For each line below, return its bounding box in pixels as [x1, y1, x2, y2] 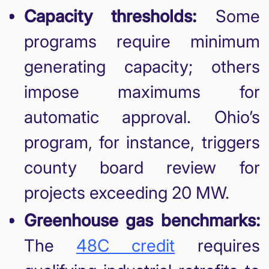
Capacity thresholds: [23, 5, 196, 26]
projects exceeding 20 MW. [23, 182, 229, 203]
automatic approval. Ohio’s [23, 106, 260, 127]
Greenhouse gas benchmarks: [23, 210, 260, 231]
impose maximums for [23, 81, 260, 102]
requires [175, 235, 260, 256]
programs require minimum [23, 31, 260, 52]
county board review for [23, 157, 260, 178]
